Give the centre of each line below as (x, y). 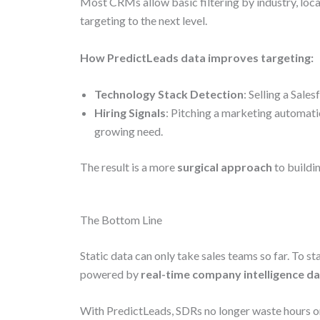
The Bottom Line (121, 219)
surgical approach (225, 167)
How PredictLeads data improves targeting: (197, 57)
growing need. (129, 131)
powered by (110, 274)
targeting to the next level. (144, 21)
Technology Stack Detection (169, 94)
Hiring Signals (130, 113)
